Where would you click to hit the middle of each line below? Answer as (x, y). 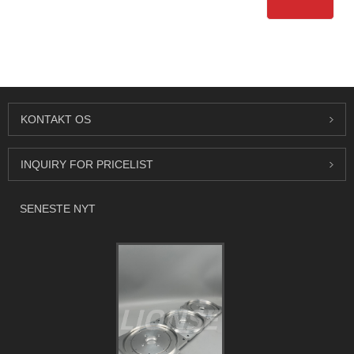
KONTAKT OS (56, 120)
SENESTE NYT (58, 209)
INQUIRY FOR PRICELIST (87, 165)
